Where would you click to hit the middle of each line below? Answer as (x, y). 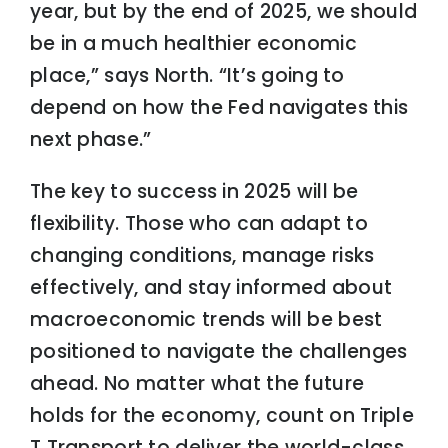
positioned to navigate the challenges (218, 351)
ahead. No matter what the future (197, 383)
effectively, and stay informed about (211, 287)
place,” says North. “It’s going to (187, 75)
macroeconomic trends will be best (206, 319)
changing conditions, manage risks (202, 255)
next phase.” (90, 139)
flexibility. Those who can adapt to (198, 223)
